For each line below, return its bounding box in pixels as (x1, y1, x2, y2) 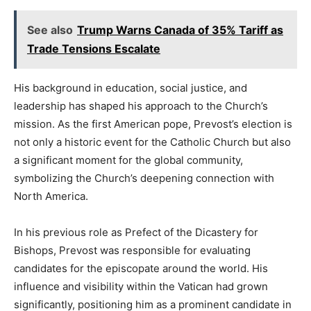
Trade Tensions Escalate (27, 42, 160, 56)
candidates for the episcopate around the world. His (14, 262, 268, 276)
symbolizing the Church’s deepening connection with (14, 171, 274, 185)
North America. (14, 190, 88, 203)
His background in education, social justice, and (14, 81, 247, 95)
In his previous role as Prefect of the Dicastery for (14, 226, 258, 239)
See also (27, 23, 73, 37)
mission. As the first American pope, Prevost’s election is (14, 117, 292, 131)
